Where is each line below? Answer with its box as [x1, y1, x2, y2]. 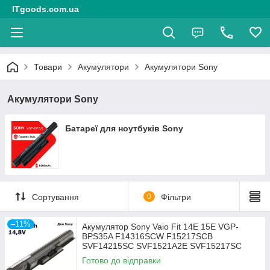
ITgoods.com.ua [12, 4, 79, 14]
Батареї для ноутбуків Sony [65, 124, 183, 133]
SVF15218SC [82, 251, 134, 260]
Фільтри [160, 192, 191, 202]
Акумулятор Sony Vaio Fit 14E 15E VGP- [82, 222, 239, 231]
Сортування [32, 192, 79, 202]
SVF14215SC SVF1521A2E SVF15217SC [82, 241, 242, 251]
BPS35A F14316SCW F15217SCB [82, 231, 213, 241]
